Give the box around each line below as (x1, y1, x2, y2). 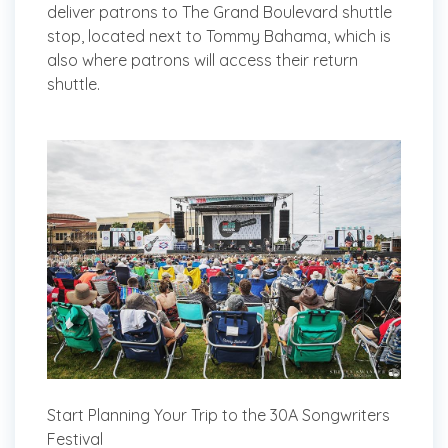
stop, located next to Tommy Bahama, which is (47, 25, 391, 46)
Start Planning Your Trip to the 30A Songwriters (47, 405, 390, 426)
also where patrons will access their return (47, 49, 358, 70)
